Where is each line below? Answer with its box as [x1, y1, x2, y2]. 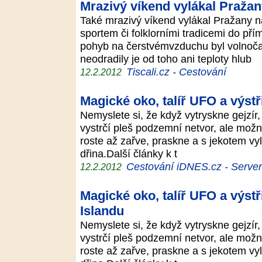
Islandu [80, 204, 124, 218]
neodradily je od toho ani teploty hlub [80, 53, 257, 65]
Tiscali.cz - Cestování [126, 65, 226, 78]
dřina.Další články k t [80, 147, 183, 160]
